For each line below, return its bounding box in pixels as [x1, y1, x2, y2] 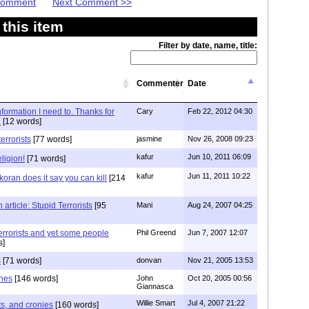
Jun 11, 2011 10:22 [188, 171, 250, 180]
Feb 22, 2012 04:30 [188, 106, 252, 115]
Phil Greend [137, 228, 176, 237]
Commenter [137, 78, 183, 88]
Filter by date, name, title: [159, 40, 257, 50]
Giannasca [137, 281, 173, 290]
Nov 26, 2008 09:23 [188, 134, 253, 143]
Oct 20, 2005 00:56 [188, 273, 252, 282]
